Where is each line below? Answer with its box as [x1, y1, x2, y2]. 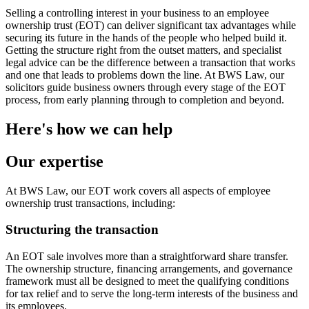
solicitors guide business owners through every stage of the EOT [6, 81, 286, 93]
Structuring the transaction [6, 222, 159, 237]
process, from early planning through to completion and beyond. [6, 93, 284, 106]
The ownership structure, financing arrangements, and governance [6, 263, 292, 275]
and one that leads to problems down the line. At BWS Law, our [6, 68, 284, 81]
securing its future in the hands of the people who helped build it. [6, 31, 287, 43]
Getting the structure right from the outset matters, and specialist [6, 43, 281, 56]
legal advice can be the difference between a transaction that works [6, 56, 295, 68]
